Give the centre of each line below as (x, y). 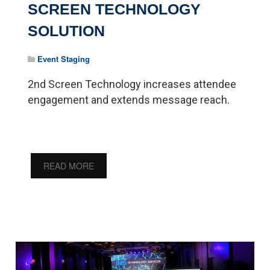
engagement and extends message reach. (129, 99)
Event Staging (64, 58)
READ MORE (69, 165)
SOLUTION (67, 30)
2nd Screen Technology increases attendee (132, 84)
